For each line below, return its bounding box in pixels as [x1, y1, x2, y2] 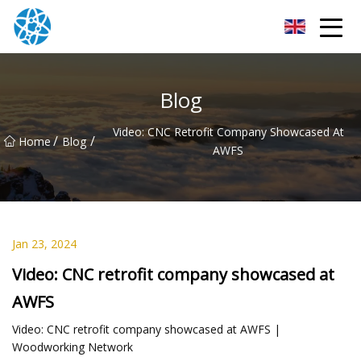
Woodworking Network [12, 338, 133, 355]
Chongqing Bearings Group [60, 19, 185, 33]
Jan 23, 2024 [12, 235, 77, 251]
